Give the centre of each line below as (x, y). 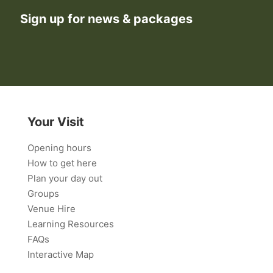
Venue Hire (51, 209)
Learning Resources (71, 224)
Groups (43, 194)
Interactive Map (61, 255)
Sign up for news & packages (106, 19)
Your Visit (56, 122)
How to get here (62, 163)
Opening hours (59, 148)
